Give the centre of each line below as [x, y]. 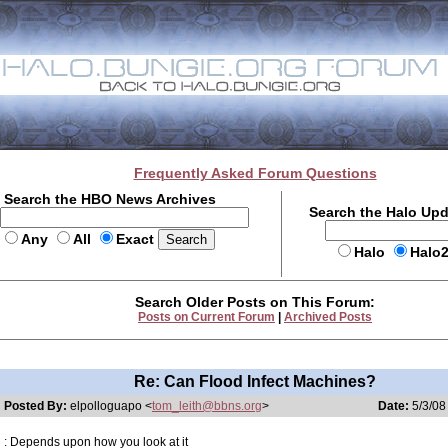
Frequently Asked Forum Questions [255, 173]
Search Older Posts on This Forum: [255, 302]
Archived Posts [328, 317]
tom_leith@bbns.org [207, 406]
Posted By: [37, 406]
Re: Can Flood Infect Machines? [255, 381]
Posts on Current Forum [206, 317]
